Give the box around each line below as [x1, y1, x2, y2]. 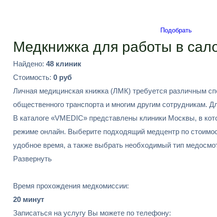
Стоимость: [13, 73, 53, 81]
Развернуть [13, 155, 52, 163]
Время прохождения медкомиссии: [13, 182, 129, 190]
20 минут [13, 195, 44, 203]
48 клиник [46, 60, 81, 68]
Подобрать [160, 27, 192, 34]
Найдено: [13, 60, 46, 68]
